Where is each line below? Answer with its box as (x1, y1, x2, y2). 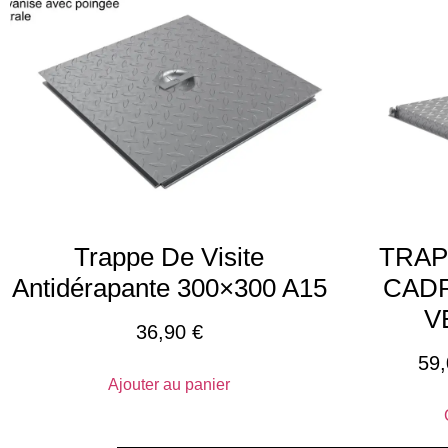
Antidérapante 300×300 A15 (11, 273, 327, 304)
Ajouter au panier (108, 376, 231, 394)
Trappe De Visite (74, 242, 265, 273)
